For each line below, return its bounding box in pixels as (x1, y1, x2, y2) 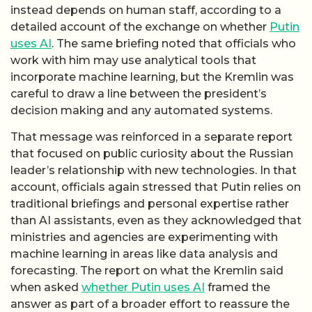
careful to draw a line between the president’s (10, 86, 267, 100)
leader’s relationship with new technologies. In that (10, 163, 297, 177)
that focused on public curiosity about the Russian (10, 146, 293, 160)
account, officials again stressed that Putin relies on (10, 180, 301, 194)
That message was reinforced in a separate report (10, 130, 292, 143)
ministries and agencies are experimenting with (10, 230, 278, 244)
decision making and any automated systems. (10, 103, 272, 117)
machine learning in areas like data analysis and (10, 247, 278, 260)
